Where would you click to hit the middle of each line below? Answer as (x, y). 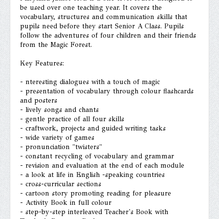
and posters (39, 100)
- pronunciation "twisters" (61, 147)
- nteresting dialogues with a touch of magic (90, 82)
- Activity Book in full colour (66, 202)
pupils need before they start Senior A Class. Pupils (102, 26)
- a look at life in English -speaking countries (92, 175)
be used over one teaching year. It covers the (91, 7)
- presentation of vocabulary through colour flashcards (107, 91)
